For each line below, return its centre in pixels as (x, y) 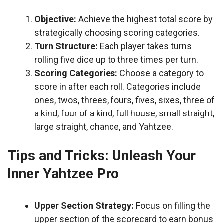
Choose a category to (161, 73)
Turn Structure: (66, 46)
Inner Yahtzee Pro (63, 173)
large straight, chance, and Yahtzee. (104, 127)
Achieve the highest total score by (144, 19)
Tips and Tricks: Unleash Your (102, 156)
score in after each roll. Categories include (117, 86)
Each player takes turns (145, 46)
